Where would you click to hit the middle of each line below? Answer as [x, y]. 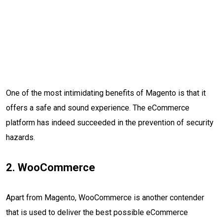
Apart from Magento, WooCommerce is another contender [105, 198]
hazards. [21, 137]
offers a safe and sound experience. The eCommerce [98, 108]
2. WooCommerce [51, 167]
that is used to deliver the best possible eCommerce [97, 212]
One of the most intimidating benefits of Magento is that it [106, 93]
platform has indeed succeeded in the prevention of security [110, 123]
